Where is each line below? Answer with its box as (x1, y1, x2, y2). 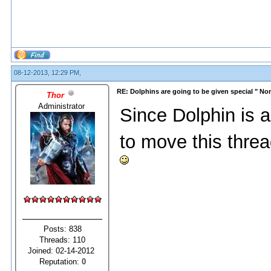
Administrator (38, 101, 87, 111)
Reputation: (39, 256, 82, 266)
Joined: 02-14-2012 (28, 246, 97, 255)
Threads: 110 (39, 235, 85, 244)
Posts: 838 (43, 224, 82, 233)
